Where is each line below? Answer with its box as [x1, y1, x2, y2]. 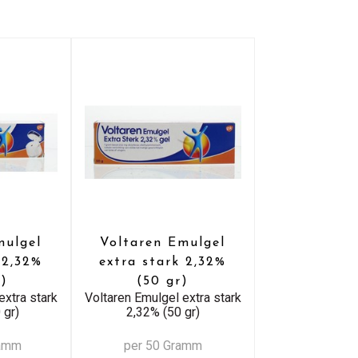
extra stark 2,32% [99, 255, 227, 268]
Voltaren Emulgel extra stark [84, 289, 241, 305]
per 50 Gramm [123, 337, 202, 353]
